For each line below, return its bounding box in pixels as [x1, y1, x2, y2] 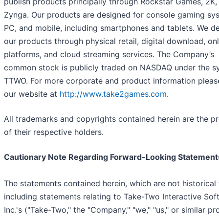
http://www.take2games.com [60, 88, 167, 99]
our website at [4, 88, 60, 99]
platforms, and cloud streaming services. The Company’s [4, 49, 214, 59]
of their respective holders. [4, 127, 104, 137]
